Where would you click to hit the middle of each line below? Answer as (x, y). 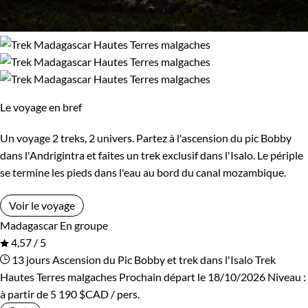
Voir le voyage (42, 205)
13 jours (30, 259)
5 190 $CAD (79, 294)
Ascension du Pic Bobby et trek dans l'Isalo (153, 259)
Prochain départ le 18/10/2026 (192, 276)
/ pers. (124, 294)
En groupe (84, 225)
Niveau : (287, 276)
